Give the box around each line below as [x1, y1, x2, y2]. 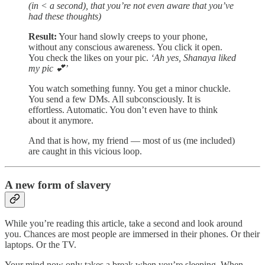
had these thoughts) [28, 11, 101, 21]
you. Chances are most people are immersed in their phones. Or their [5, 229, 260, 240]
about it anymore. [28, 115, 93, 125]
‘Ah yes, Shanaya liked [151, 52, 236, 63]
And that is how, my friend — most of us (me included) [28, 135, 235, 146]
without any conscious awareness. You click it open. [28, 41, 222, 52]
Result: [28, 31, 57, 41]
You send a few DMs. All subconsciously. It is [28, 93, 201, 104]
